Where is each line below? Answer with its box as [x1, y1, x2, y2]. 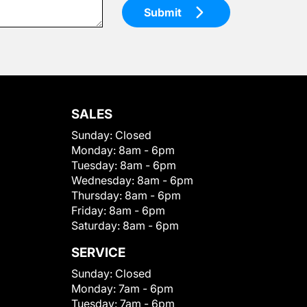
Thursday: [71, 188, 125, 203]
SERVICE [71, 245, 125, 261]
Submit [144, 5, 182, 20]
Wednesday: [71, 173, 137, 188]
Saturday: [71, 219, 123, 233]
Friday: [71, 204, 109, 218]
